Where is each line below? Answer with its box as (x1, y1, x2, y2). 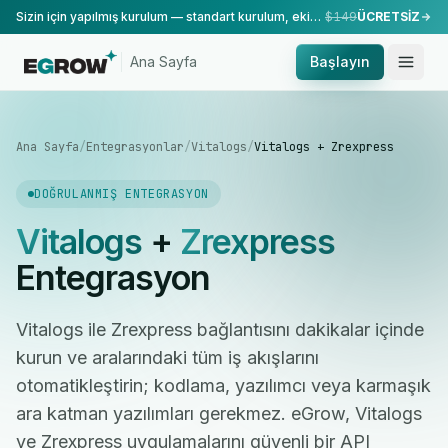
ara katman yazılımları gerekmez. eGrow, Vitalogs (16, 403, 422, 424)
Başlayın (310, 53, 370, 70)
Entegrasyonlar (86, 139, 184, 155)
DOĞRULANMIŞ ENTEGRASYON (34, 186, 209, 202)
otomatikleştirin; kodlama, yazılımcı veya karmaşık (16, 375, 431, 396)
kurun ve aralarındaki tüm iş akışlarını (16, 347, 319, 368)
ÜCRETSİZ (357, 9, 420, 24)
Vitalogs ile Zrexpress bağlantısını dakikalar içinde (16, 319, 424, 340)
